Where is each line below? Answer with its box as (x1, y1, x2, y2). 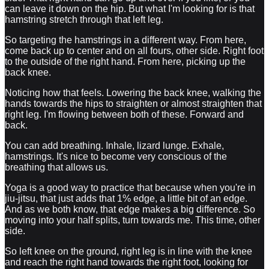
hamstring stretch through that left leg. (5, 14, 163, 25)
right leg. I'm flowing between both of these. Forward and (5, 109, 244, 119)
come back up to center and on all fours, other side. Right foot (5, 45, 264, 56)
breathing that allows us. (5, 162, 108, 172)
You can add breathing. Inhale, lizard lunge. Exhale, (5, 140, 224, 151)
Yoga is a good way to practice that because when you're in (5, 182, 256, 193)
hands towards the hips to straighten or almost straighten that (5, 98, 262, 109)
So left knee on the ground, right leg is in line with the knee (5, 246, 252, 256)
